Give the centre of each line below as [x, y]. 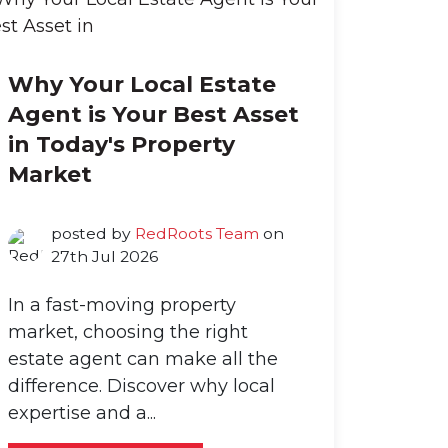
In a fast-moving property [122, 305]
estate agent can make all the [143, 359]
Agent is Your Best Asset [153, 115]
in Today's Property [121, 145]
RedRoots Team [196, 234]
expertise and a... [82, 413]
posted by [92, 234]
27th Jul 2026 [104, 257]
